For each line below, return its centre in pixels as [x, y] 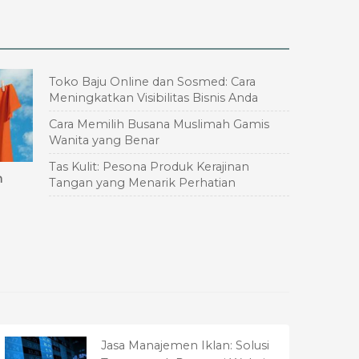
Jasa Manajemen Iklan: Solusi [185, 345]
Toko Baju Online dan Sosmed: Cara [152, 81]
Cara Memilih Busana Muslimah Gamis [159, 124]
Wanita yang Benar [104, 140]
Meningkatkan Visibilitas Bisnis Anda [153, 97]
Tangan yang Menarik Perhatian [142, 182]
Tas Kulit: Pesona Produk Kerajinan [149, 166]
